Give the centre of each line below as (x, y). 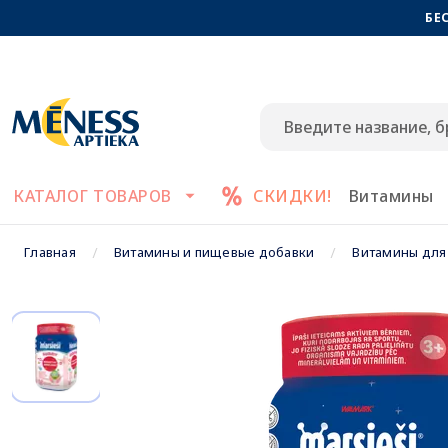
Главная (50, 252)
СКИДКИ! (292, 196)
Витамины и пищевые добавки (214, 252)
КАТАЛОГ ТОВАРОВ (92, 196)
